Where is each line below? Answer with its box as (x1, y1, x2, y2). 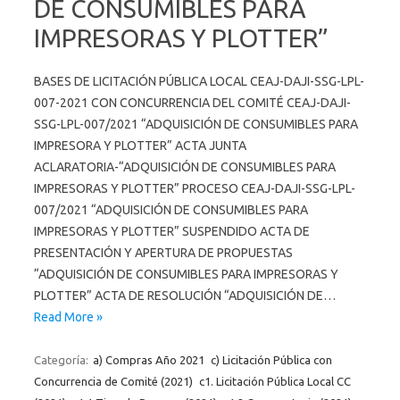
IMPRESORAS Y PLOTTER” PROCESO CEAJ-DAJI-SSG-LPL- (34, 180, 355, 196)
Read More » (34, 309, 103, 324)
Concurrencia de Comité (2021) (34, 374, 193, 387)
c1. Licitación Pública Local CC (199, 374, 351, 387)
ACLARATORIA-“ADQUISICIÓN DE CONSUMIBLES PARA (34, 159, 336, 174)
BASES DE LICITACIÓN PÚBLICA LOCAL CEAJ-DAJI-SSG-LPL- (34, 73, 364, 88)
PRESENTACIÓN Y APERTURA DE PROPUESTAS (34, 245, 293, 260)
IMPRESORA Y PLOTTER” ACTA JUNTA (34, 137, 246, 153)
